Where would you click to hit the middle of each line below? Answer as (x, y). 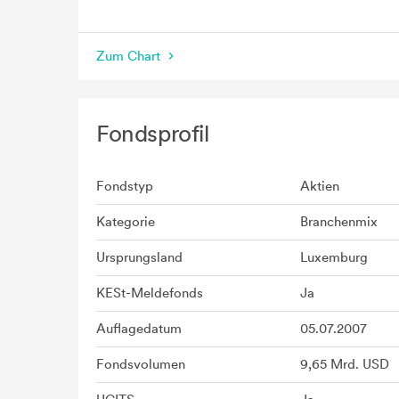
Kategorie (126, 221)
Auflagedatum (139, 328)
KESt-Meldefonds (150, 293)
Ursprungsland (139, 257)
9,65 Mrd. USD (345, 364)
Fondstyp (125, 186)
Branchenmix (339, 221)
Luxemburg (334, 257)
